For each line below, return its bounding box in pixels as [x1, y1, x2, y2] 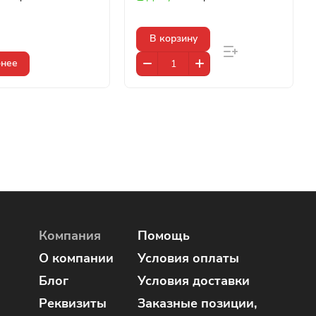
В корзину [149, 32, 197, 46]
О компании [39, 250, 114, 267]
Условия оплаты [138, 250, 239, 267]
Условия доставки [138, 272, 250, 289]
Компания [39, 227, 101, 244]
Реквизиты [39, 295, 107, 312]
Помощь [138, 227, 190, 244]
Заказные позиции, [138, 295, 257, 312]
